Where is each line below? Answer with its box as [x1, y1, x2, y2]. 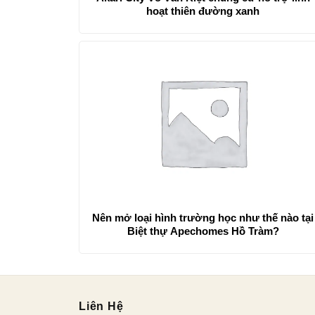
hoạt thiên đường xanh [146, 4, 260, 17]
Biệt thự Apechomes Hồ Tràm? [127, 225, 279, 238]
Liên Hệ [79, 300, 124, 313]
